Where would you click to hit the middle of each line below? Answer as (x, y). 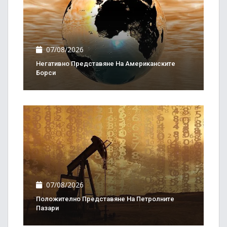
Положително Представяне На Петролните (105, 199)
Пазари (47, 208)
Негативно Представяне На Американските (106, 63)
